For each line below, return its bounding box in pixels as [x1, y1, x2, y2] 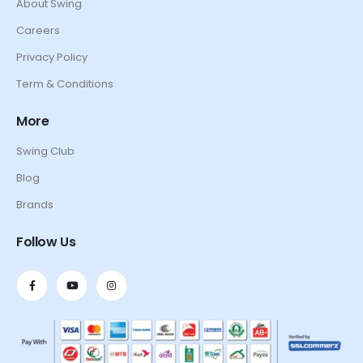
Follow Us [16, 233, 76, 252]
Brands [16, 197, 53, 213]
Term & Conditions [16, 76, 113, 92]
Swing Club [16, 143, 75, 160]
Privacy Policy [16, 49, 88, 66]
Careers [16, 23, 60, 39]
